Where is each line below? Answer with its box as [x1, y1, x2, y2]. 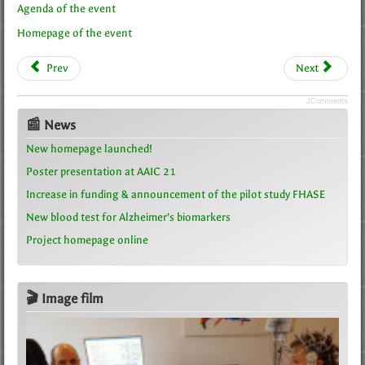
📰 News [26, 117, 76, 133]
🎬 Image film [26, 291, 103, 306]
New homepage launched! [26, 143, 152, 155]
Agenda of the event [17, 2, 116, 15]
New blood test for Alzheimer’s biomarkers [26, 211, 231, 223]
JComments [306, 97, 348, 105]
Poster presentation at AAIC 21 [26, 165, 176, 178]
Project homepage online [26, 234, 148, 246]
